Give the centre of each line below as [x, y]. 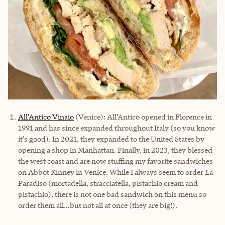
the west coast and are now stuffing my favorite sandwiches [116, 161]
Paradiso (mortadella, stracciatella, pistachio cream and [108, 183]
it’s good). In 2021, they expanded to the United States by [111, 139]
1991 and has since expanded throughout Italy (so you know [117, 128]
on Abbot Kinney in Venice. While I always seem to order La [116, 172]
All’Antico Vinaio [46, 117]
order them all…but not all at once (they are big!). [98, 205]
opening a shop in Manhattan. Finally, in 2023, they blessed [115, 150]
